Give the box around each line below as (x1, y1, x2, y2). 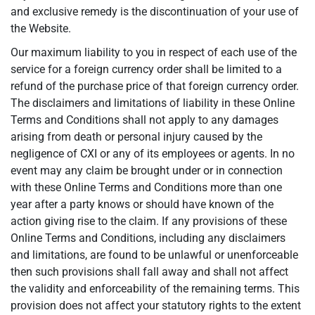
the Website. (11, 22, 71, 35)
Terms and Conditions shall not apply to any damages (11, 113, 278, 127)
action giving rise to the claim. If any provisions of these (11, 214, 287, 228)
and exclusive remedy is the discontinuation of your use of (11, 5, 299, 18)
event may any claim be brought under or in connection (11, 164, 283, 177)
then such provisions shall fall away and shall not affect (11, 265, 288, 278)
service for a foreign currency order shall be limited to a (11, 63, 282, 76)
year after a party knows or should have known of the (11, 198, 274, 211)
